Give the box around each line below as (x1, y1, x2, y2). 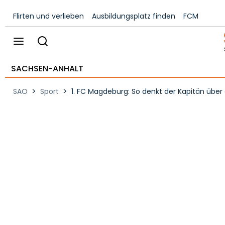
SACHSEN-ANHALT (11, 63, 83, 74)
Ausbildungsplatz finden (92, 11, 175, 21)
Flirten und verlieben (13, 11, 84, 21)
